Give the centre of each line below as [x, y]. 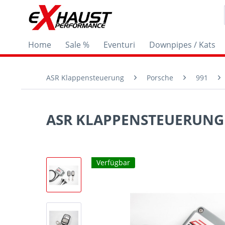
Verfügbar [113, 162]
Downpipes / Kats [182, 45]
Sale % [77, 45]
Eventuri [119, 45]
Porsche [160, 78]
